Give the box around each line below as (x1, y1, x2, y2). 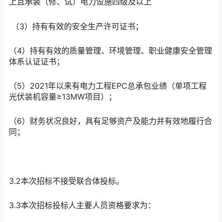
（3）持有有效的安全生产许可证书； (9, 21, 143, 31)
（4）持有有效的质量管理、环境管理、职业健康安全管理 (9, 45, 212, 55)
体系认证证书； (9, 56, 64, 66)
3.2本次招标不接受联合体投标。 (9, 175, 129, 186)
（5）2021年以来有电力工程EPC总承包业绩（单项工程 (9, 81, 207, 91)
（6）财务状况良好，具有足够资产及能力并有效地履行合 (9, 116, 212, 126)
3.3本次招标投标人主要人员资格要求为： (9, 200, 156, 210)
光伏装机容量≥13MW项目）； (9, 92, 116, 102)
